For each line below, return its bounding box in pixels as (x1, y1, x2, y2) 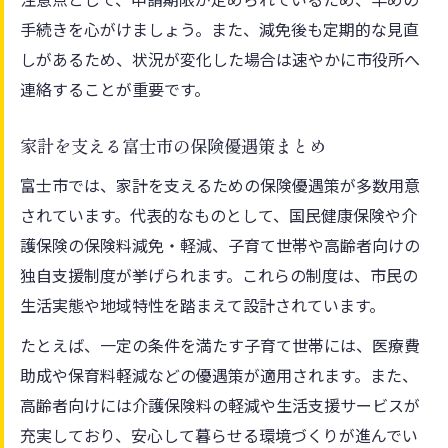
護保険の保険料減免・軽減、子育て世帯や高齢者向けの (20, 232, 420, 257)
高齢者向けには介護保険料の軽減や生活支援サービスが (20, 392, 420, 417)
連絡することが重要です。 (20, 76, 210, 101)
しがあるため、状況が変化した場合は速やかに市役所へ (20, 46, 420, 71)
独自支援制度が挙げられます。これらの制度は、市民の (20, 262, 418, 287)
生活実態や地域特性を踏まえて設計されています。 (20, 292, 385, 317)
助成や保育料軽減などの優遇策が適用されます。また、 (20, 362, 418, 387)
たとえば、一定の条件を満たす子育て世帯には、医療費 (20, 332, 420, 357)
